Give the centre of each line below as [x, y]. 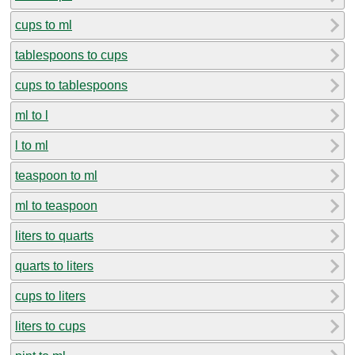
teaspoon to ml [56, 175]
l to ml [32, 145]
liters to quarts [54, 235]
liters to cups [50, 326]
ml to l [32, 115]
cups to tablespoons [71, 85]
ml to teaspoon [56, 205]
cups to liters [50, 296]
